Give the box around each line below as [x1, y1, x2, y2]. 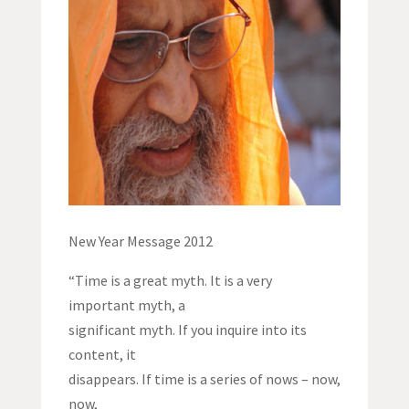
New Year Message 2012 [68, 232, 213, 251]
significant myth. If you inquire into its [68, 320, 307, 340]
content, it [68, 345, 136, 364]
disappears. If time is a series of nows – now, [68, 370, 341, 389]
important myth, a [68, 296, 185, 315]
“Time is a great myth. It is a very [68, 271, 272, 290]
